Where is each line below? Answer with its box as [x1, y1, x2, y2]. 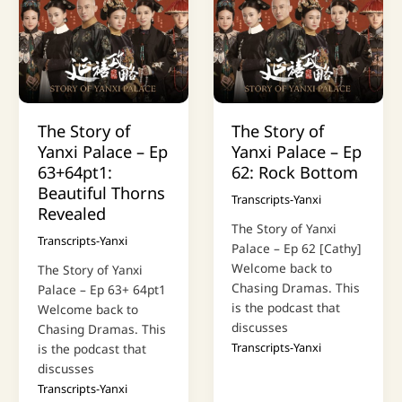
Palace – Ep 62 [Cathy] [232, 240, 363, 258]
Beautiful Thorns [37, 182, 165, 205]
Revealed [37, 203, 106, 225]
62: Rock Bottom [232, 162, 359, 184]
